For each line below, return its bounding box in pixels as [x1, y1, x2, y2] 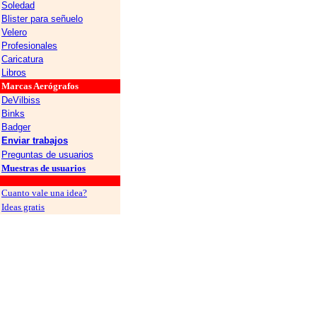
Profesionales [1, 40, 57, 51]
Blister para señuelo [1, 13, 83, 24]
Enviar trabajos [1, 135, 68, 146]
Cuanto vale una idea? [1, 188, 87, 198]
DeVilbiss [1, 95, 40, 105]
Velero [1, 27, 27, 38]
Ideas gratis [1, 202, 45, 212]
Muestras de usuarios [1, 163, 86, 173]
